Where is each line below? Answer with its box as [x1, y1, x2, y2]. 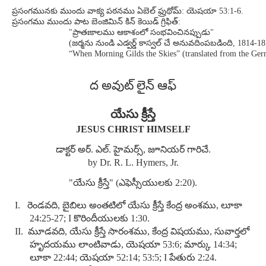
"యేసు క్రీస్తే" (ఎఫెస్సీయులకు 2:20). [69, 178, 197, 188]
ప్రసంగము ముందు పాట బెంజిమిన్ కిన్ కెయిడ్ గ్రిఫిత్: [12, 17, 180, 26]
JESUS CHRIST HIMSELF [75, 124, 191, 134]
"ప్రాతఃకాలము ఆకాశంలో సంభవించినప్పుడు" [69, 28, 214, 37]
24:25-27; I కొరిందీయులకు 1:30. [30, 213, 150, 223]
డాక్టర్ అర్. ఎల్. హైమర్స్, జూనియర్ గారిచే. [55, 144, 211, 154]
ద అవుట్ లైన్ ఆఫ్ [90, 78, 176, 93]
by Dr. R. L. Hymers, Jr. [87, 157, 179, 167]
